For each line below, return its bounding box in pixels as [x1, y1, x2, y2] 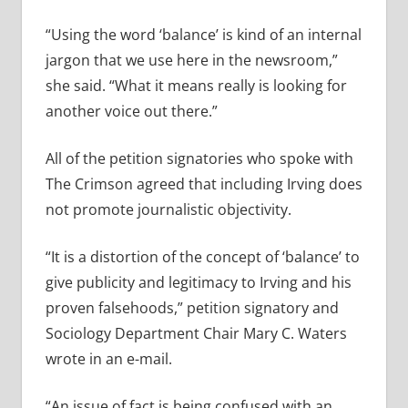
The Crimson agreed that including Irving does [45, 174, 362, 195]
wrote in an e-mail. [45, 349, 172, 370]
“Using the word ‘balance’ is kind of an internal [45, 25, 362, 46]
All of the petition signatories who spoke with [45, 148, 353, 169]
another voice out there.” [45, 101, 218, 122]
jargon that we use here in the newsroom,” [45, 50, 338, 71]
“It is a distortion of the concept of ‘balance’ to [45, 247, 360, 268]
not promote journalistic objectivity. [45, 199, 291, 220]
